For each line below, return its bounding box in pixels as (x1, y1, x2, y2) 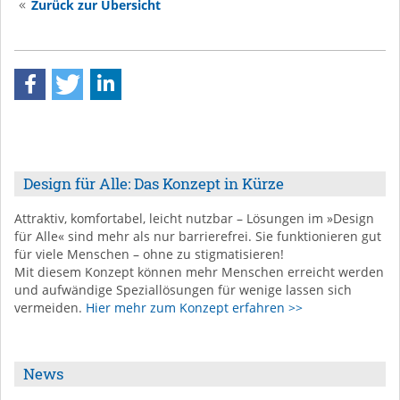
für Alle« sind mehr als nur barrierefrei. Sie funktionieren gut (14, 228, 381, 245)
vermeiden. (14, 299, 86, 316)
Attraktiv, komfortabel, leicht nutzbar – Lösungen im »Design (14, 210, 374, 227)
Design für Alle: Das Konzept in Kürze (23, 173, 284, 194)
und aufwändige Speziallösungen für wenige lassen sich (14, 281, 352, 298)
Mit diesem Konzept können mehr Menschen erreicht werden (14, 263, 384, 280)
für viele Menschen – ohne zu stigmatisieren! (14, 246, 284, 262)
